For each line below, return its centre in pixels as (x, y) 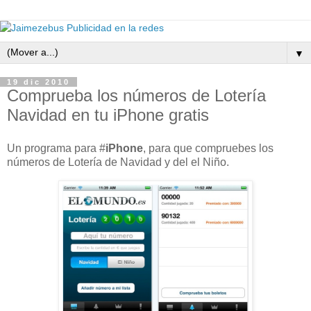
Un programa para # (56, 148)
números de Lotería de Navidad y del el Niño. (118, 162)
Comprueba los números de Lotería (136, 95)
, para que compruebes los (208, 148)
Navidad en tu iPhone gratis (108, 115)
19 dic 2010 (39, 82)
